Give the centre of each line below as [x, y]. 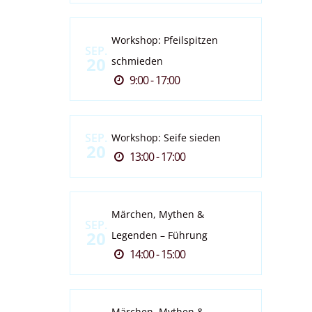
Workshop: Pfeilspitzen [164, 40]
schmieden [137, 61]
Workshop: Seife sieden [166, 138]
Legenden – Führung [159, 235]
